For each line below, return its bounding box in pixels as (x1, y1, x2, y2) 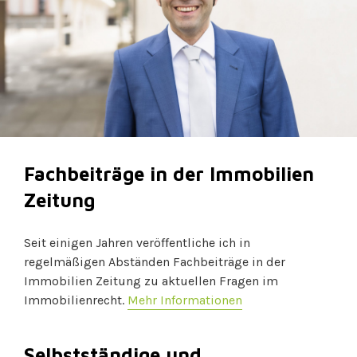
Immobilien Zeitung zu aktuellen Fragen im (24, 273, 278, 288)
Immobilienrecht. (24, 292, 127, 308)
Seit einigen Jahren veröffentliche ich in (24, 235, 250, 250)
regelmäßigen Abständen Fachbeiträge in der (24, 254, 285, 269)
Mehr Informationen (127, 292, 242, 308)
